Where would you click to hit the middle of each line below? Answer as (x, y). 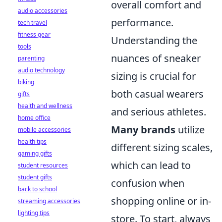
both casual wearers (157, 94)
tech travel (32, 23)
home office (34, 118)
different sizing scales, (162, 147)
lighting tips (34, 213)
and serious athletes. (159, 112)
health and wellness (45, 106)
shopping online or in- (161, 201)
